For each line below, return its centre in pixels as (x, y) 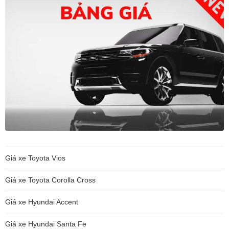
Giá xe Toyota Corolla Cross (50, 180)
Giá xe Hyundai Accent (42, 202)
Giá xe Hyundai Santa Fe (46, 224)
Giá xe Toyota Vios (35, 158)
